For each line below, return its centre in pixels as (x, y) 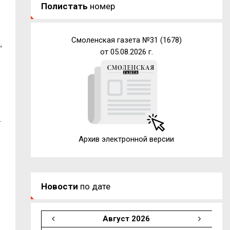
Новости (59, 186)
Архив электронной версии (127, 139)
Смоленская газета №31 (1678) (126, 40)
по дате (94, 186)
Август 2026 (126, 218)
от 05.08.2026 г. (126, 52)
